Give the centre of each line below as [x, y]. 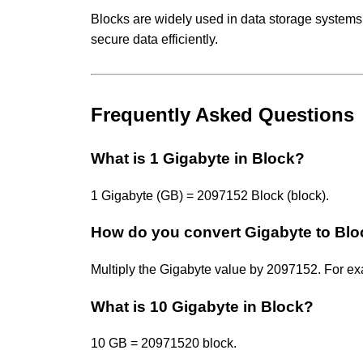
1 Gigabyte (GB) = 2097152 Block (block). [210, 195]
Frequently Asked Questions [222, 114]
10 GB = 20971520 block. [164, 344]
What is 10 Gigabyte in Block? [202, 306]
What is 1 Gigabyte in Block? [198, 158]
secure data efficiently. [154, 39]
